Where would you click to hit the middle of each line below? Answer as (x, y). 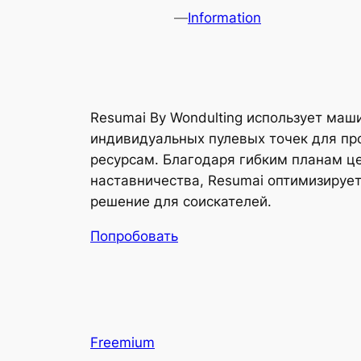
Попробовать (134, 236)
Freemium (122, 343)
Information (224, 18)
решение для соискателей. (181, 201)
